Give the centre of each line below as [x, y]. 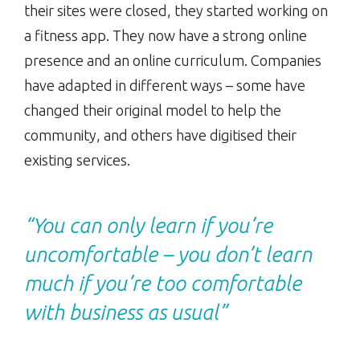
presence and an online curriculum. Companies [173, 61]
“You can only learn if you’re [148, 226]
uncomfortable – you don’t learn [168, 255]
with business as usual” [125, 313]
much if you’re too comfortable [163, 284]
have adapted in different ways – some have [165, 86]
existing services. [77, 160]
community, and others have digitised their [160, 135]
